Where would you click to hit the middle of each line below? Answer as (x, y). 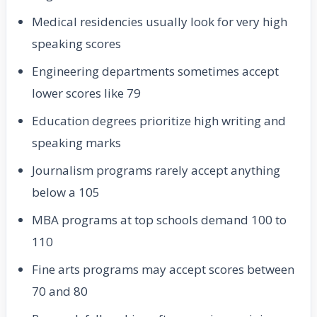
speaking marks (76, 143)
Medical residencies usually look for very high (160, 22)
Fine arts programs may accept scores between (163, 270)
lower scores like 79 (86, 93)
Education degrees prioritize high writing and (159, 121)
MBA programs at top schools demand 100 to (159, 220)
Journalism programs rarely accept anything (156, 171)
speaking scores (76, 44)
